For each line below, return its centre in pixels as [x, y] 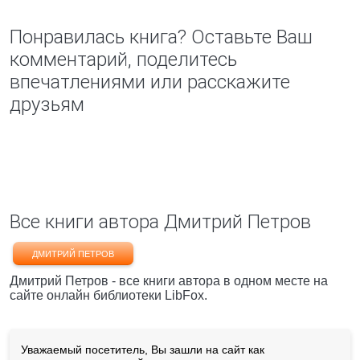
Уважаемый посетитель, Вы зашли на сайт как [143, 350]
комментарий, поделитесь [123, 59]
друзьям [47, 104]
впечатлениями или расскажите [150, 82]
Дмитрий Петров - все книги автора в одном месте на [169, 281]
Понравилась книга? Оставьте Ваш [161, 37]
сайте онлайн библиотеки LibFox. [108, 295]
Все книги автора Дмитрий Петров [160, 222]
